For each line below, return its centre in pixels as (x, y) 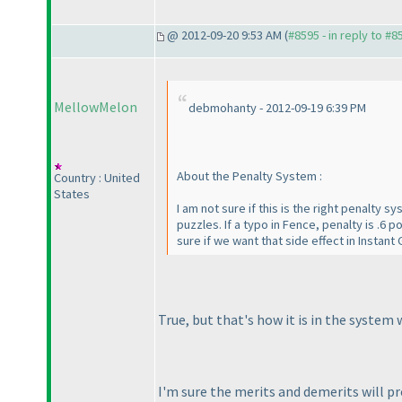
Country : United (97, 178)
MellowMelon (96, 107)
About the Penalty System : (249, 176)
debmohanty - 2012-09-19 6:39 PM (277, 108)
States (72, 194)
